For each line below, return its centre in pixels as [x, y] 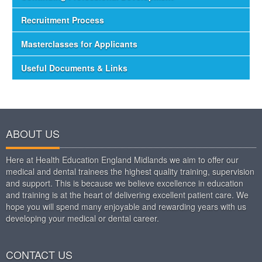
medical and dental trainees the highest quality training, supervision [130, 171]
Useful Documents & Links [74, 68]
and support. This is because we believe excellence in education [125, 183]
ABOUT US [33, 133]
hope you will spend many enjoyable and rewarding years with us [126, 206]
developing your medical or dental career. [82, 218]
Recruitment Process [63, 20]
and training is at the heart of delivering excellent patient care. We [127, 195]
